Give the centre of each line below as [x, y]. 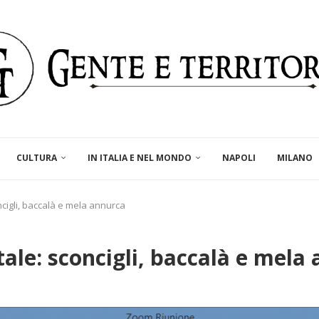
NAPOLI [239, 158]
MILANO [295, 158]
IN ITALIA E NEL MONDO [140, 158]
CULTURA [37, 158]
